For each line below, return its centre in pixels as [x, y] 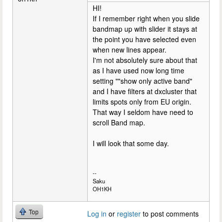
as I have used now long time [139, 70]
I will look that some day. [131, 143]
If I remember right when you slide [146, 18]
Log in [97, 213]
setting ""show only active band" [142, 81]
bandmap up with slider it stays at [145, 29]
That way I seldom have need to [143, 112]
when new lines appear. [130, 50]
